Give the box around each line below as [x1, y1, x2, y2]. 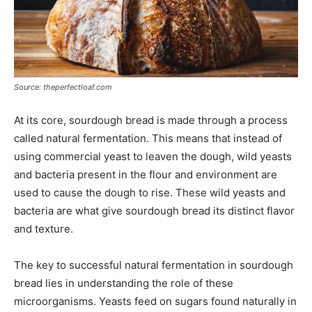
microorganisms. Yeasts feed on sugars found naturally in [14, 295, 297, 309]
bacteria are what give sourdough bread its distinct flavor [14, 204, 295, 218]
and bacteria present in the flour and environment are [14, 168, 277, 182]
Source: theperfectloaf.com [14, 82, 112, 93]
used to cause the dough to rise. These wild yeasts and [14, 186, 286, 200]
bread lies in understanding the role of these [14, 276, 233, 290]
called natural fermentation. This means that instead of [14, 132, 282, 146]
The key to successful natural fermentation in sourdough [14, 258, 293, 272]
